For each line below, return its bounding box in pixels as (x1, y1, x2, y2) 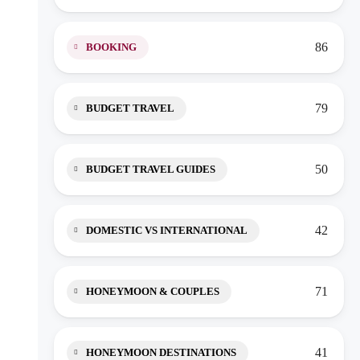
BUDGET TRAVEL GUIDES (86, 163, 215, 175)
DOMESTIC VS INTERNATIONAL (86, 224, 247, 236)
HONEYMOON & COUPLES (86, 285, 219, 297)
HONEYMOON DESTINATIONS (86, 346, 236, 358)
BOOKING (86, 41, 137, 53)
